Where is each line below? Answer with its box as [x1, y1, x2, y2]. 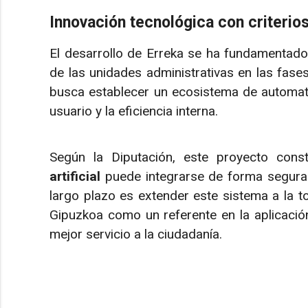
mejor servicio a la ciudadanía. [49, 225, 222, 242]
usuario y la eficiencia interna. [49, 103, 218, 120]
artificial [49, 168, 100, 184]
